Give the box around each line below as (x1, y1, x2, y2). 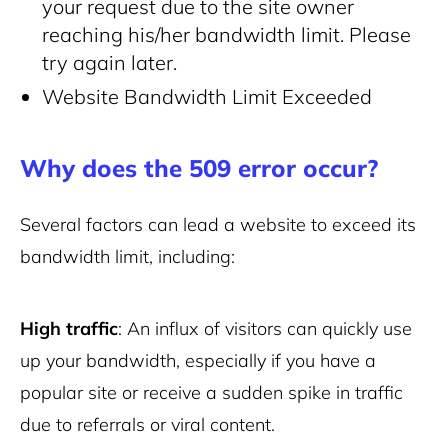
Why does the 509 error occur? (20, 153, 378, 183)
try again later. (42, 50, 177, 75)
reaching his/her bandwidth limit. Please (42, 22, 411, 47)
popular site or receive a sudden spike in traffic (20, 381, 403, 404)
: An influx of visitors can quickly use (118, 317, 412, 340)
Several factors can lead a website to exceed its (20, 213, 416, 236)
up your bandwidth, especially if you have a (20, 349, 376, 372)
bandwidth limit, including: (20, 245, 235, 268)
